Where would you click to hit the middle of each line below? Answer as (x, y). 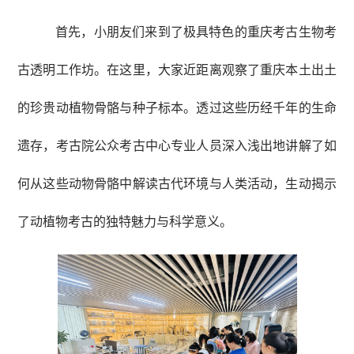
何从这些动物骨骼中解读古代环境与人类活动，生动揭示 (177, 183)
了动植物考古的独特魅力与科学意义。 (125, 221)
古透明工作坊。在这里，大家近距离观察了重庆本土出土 (177, 70)
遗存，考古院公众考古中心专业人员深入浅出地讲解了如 (177, 145)
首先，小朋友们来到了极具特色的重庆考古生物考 (196, 32)
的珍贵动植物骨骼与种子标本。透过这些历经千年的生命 (177, 107)
